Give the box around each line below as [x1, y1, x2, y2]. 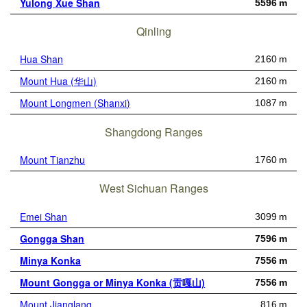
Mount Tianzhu [20, 152, 86, 167]
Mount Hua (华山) [20, 74, 97, 88]
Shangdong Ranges [104, 123, 203, 140]
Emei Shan [20, 209, 68, 223]
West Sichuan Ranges [99, 180, 208, 197]
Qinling [136, 23, 171, 40]
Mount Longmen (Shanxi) [20, 96, 131, 110]
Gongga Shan [20, 231, 85, 245]
